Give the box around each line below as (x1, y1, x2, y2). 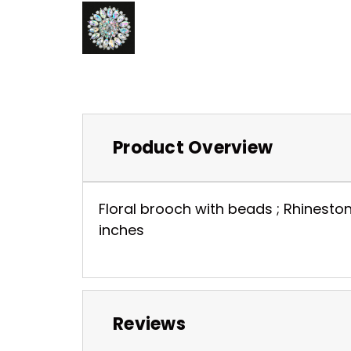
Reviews (113, 311, 186, 336)
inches (99, 219, 144, 240)
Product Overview (113, 135, 273, 160)
